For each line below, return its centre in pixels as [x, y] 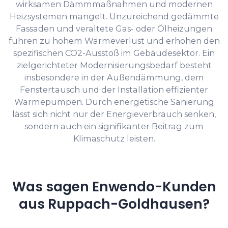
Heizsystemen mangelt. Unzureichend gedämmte [114, 17]
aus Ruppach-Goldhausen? [114, 204]
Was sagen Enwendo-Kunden [114, 187]
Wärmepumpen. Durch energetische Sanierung [114, 102]
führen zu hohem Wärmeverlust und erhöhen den [114, 41]
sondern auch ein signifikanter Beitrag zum [114, 126]
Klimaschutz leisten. [114, 139]
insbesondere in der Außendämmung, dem [114, 78]
